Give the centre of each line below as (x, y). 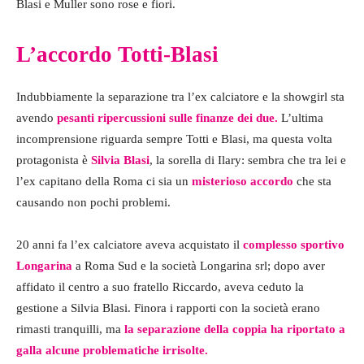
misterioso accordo (243, 181)
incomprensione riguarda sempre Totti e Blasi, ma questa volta (174, 139)
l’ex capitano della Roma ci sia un (104, 181)
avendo (37, 117)
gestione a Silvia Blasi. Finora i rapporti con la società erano (168, 308)
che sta (312, 181)
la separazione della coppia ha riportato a (235, 329)
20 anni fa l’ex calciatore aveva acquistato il (128, 244)
